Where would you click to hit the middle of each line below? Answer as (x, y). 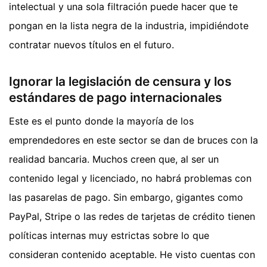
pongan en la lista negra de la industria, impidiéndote (129, 26)
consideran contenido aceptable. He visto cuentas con (132, 254)
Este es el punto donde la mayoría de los (101, 121)
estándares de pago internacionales (115, 97)
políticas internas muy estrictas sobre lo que (109, 235)
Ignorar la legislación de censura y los (120, 81)
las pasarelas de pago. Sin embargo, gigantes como (126, 197)
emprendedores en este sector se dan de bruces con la (133, 140)
